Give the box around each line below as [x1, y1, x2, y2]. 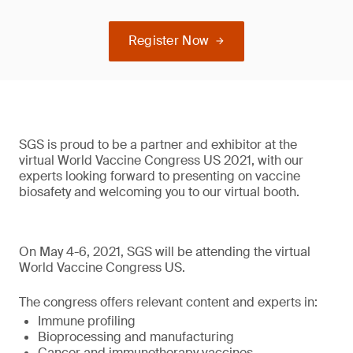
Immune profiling [38, 313, 136, 329]
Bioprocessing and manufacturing [38, 329, 234, 345]
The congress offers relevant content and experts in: [19, 294, 318, 310]
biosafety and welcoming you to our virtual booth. [19, 184, 299, 200]
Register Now [128, 32, 210, 49]
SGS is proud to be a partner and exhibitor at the [19, 136, 297, 153]
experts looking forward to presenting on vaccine [19, 168, 300, 184]
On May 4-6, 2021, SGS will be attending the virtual [19, 243, 310, 260]
